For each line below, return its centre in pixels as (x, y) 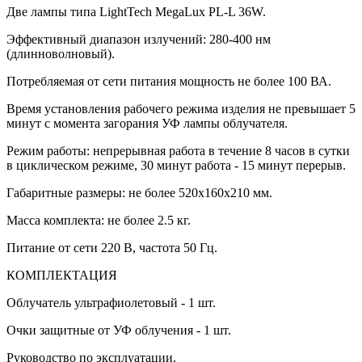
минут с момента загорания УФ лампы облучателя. (147, 123)
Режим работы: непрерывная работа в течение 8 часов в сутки (178, 150)
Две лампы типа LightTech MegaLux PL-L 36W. (136, 11)
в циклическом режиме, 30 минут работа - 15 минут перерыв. (176, 165)
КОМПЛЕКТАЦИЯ (62, 275)
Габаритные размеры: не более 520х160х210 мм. (139, 192)
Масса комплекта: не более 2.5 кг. (99, 220)
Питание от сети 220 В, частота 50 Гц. (112, 247)
